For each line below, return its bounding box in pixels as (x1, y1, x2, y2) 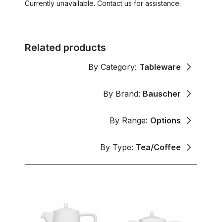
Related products (25, 41, 106, 54)
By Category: (88, 61, 139, 72)
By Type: (100, 142, 136, 152)
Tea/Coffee (136, 142, 181, 152)
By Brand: (103, 88, 143, 99)
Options (150, 115, 181, 125)
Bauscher (143, 88, 181, 99)
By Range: (110, 115, 150, 125)
